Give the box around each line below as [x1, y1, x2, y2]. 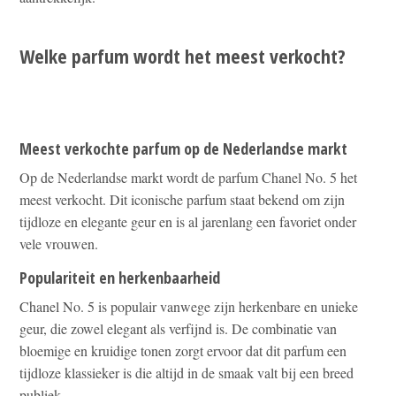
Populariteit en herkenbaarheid [19, 266, 221, 288]
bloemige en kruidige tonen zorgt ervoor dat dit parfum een [19, 340, 347, 360]
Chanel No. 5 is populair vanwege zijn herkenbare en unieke [19, 296, 359, 316]
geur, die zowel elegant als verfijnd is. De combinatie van [19, 318, 338, 338]
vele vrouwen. [19, 233, 99, 253]
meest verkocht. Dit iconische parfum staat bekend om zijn [19, 189, 346, 209]
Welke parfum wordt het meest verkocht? [19, 42, 346, 69]
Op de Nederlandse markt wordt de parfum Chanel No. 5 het [19, 167, 358, 187]
